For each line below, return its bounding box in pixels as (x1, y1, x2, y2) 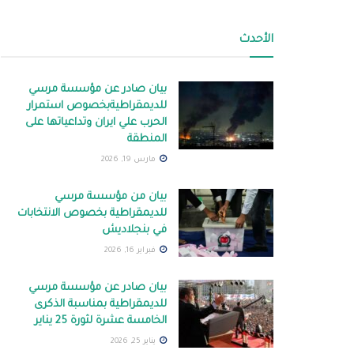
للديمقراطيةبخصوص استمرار (28, 100, 167, 113)
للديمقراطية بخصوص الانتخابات (17, 208, 167, 220)
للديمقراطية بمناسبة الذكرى (34, 299, 167, 311)
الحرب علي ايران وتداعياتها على (25, 117, 167, 130)
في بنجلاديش (102, 224, 167, 237)
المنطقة (127, 134, 167, 146)
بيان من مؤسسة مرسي (55, 191, 167, 204)
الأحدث (239, 34, 273, 47)
